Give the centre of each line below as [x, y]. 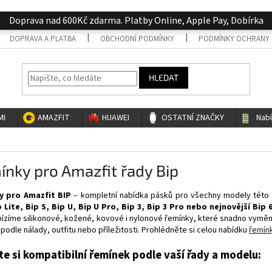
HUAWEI [116, 117]
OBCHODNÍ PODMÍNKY [138, 39]
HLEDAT [164, 77]
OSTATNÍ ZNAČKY [193, 117]
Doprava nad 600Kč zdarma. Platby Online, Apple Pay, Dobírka [136, 20]
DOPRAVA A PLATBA [43, 39]
